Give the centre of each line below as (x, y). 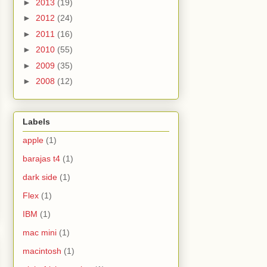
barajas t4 (41, 159)
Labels (36, 122)
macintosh (42, 251)
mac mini (40, 233)
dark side (40, 177)
